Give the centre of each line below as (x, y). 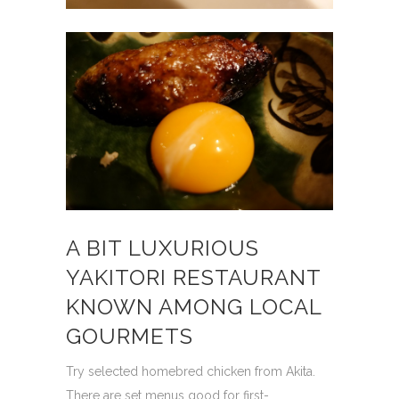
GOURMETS (130, 336)
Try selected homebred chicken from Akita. (191, 371)
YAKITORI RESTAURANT (193, 277)
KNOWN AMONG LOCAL (194, 307)
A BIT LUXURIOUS (163, 248)
